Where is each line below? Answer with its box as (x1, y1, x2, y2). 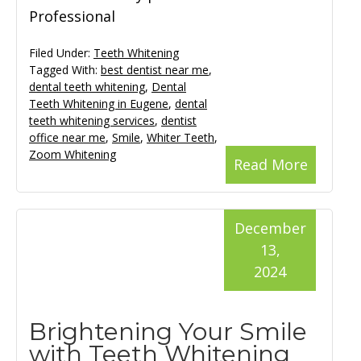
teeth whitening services (29, 113, 155, 129)
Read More (234, 155, 308, 175)
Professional (29, 6, 115, 27)
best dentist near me (101, 62, 209, 78)
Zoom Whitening (29, 147, 116, 163)
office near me (29, 130, 106, 146)
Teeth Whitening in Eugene (29, 96, 168, 112)
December (234, 218, 306, 239)
